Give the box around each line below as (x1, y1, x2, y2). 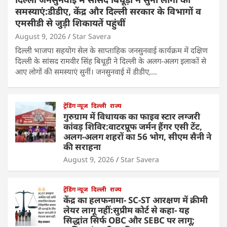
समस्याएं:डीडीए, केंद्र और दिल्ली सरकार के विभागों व (15, 5, 201, 18)
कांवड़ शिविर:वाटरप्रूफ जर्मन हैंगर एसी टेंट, (63, 121, 202, 133)
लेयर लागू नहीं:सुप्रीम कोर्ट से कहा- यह (63, 204, 190, 216)
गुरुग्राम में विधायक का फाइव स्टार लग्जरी (63, 110, 200, 123)
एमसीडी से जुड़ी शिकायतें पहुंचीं (15, 17, 125, 29)
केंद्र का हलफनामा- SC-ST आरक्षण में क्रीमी (63, 194, 208, 206)
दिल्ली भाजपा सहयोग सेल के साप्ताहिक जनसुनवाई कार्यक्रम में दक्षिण (15, 45, 208, 56)
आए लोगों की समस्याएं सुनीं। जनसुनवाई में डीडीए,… (15, 66, 157, 77)
